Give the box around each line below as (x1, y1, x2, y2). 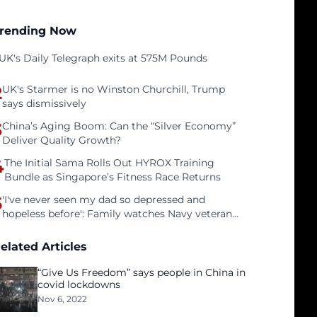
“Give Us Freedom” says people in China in (38, 266, 246, 279)
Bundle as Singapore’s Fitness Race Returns (4, 171, 221, 183)
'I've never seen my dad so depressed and (2, 193, 206, 206)
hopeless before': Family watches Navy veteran (2, 207, 233, 220)
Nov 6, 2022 (38, 294, 88, 304)
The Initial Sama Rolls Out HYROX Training (4, 156, 215, 169)
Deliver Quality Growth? (2, 134, 122, 146)
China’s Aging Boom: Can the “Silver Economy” (2, 120, 236, 132)
